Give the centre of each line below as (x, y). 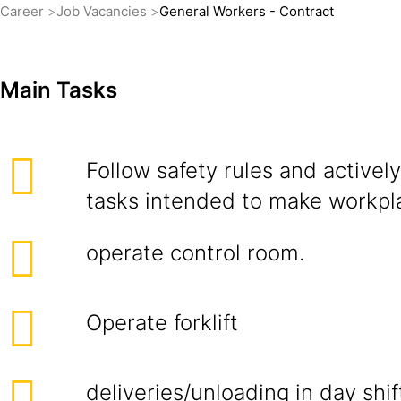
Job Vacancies (103, 11)
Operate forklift (162, 323)
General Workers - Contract (247, 11)
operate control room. (195, 253)
